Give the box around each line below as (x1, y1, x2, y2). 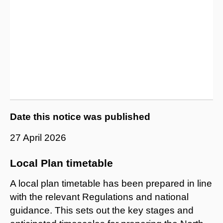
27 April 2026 (10, 132, 66, 143)
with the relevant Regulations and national (10, 191, 189, 202)
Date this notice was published (10, 111, 150, 122)
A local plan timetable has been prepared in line (10, 178, 212, 189)
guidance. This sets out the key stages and (10, 205, 194, 216)
